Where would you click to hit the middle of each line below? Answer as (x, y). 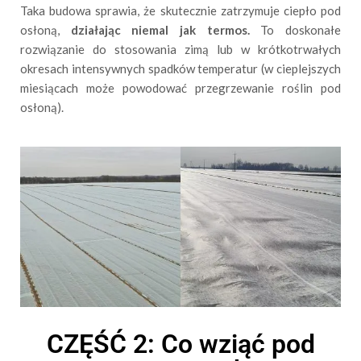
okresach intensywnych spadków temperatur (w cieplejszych (180, 68)
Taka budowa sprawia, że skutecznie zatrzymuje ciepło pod (180, 10)
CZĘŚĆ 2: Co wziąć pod (180, 344)
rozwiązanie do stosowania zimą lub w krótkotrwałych (180, 49)
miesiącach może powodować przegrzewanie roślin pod (180, 87)
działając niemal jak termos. (160, 29)
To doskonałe (295, 29)
